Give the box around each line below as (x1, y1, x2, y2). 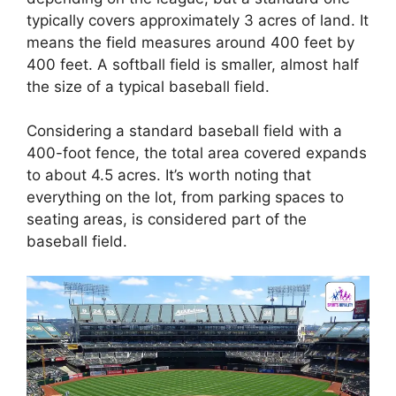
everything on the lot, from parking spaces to (27, 188, 344, 207)
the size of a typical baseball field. (27, 77, 270, 95)
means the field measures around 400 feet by (27, 33, 354, 51)
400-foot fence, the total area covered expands (27, 144, 367, 163)
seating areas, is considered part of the (27, 210, 307, 229)
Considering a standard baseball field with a (27, 122, 342, 141)
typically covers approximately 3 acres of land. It (27, 11, 369, 29)
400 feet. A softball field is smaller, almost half (27, 55, 359, 73)
